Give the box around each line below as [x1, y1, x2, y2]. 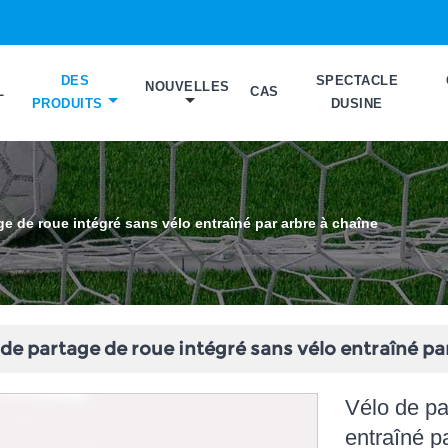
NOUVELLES [145, 79, 230, 95]
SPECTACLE [315, 73, 398, 89]
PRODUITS [31, 96, 103, 112]
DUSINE [330, 96, 383, 112]
